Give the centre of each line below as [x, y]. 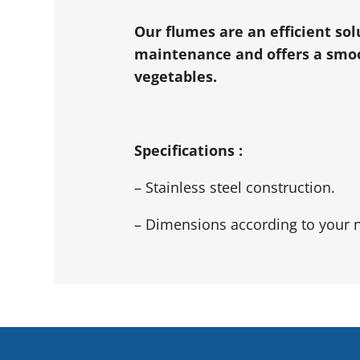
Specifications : [189, 150]
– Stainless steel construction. [235, 187]
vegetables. [176, 76]
